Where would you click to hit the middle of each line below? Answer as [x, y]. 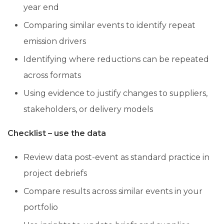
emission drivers [55, 41]
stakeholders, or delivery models [88, 109]
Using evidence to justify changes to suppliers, [115, 93]
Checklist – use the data [57, 133]
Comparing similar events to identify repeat [109, 25]
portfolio [41, 207]
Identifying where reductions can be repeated [116, 59]
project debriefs [55, 173]
